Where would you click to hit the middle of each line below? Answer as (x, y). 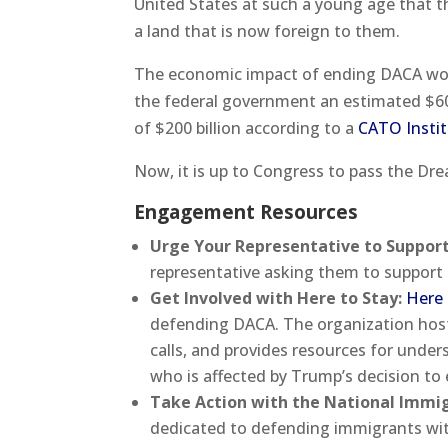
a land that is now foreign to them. (267, 30)
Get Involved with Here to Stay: (278, 297)
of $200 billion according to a (246, 127)
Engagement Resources (246, 211)
